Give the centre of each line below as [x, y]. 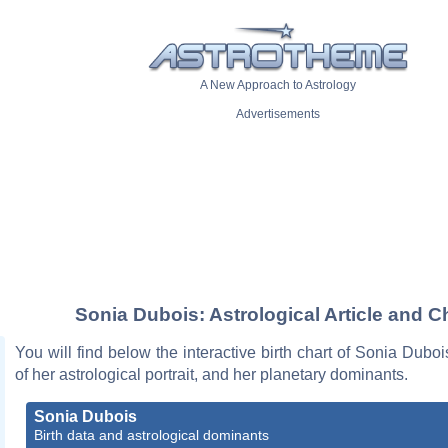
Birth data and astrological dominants [151, 434]
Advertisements [278, 114]
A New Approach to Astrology [278, 85]
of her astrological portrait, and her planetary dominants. [211, 374]
